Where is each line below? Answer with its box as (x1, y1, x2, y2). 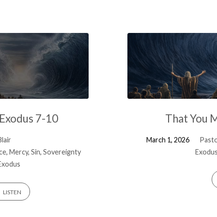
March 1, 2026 (146, 136, 189, 144)
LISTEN (2, 188, 22, 196)
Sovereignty (43, 148, 81, 156)
